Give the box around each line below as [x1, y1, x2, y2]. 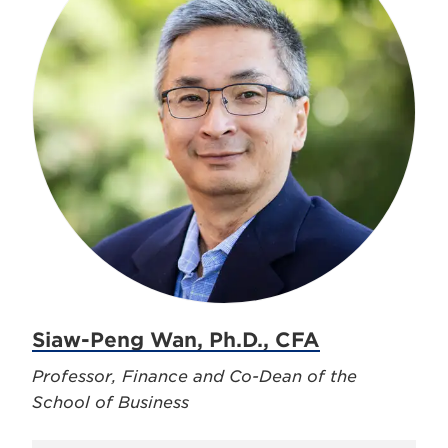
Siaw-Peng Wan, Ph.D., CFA [32, 328, 320, 352]
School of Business [32, 393, 189, 412]
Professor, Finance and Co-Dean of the [32, 367, 357, 386]
